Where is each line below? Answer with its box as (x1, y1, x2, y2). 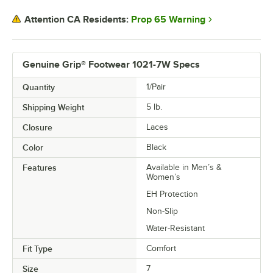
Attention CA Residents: (24, 14, 129, 26)
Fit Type (23, 243, 52, 253)
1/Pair (146, 82, 166, 91)
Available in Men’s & (146, 162, 222, 172)
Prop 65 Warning (131, 13, 205, 25)
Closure (23, 122, 52, 132)
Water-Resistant (146, 223, 205, 233)
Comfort (146, 243, 176, 253)
